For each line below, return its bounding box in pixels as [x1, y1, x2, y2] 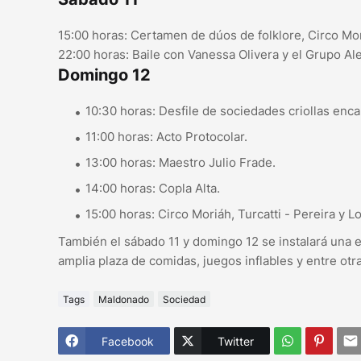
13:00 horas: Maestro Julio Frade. [85, 155, 276, 171]
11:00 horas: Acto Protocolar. [85, 129, 247, 145]
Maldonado [98, 293, 149, 305]
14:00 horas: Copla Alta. [85, 180, 220, 197]
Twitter [218, 334, 254, 348]
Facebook [102, 334, 154, 348]
